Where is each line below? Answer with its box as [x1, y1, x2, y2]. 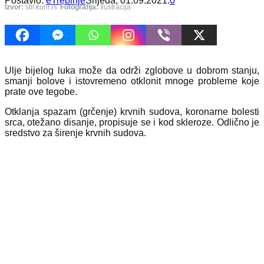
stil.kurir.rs [24, 2, 57, 11]
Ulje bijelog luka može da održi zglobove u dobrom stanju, [5, 65, 259, 75]
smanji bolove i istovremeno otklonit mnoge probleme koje [5, 75, 259, 86]
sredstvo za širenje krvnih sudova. [5, 127, 146, 138]
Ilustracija [98, 2, 131, 11]
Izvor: [5, 2, 24, 11]
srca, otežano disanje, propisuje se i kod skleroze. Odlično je [5, 117, 259, 127]
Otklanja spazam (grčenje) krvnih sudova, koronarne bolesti [5, 106, 259, 117]
